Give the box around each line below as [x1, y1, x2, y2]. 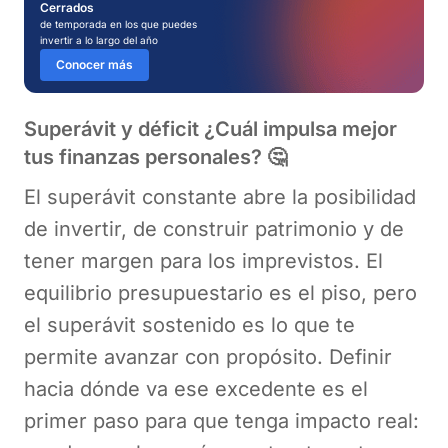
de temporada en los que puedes [40, 17, 197, 30]
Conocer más [56, 56, 133, 72]
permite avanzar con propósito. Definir [24, 344, 392, 369]
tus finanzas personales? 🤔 [24, 144, 287, 169]
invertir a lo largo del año [40, 33, 158, 46]
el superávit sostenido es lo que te [24, 312, 355, 337]
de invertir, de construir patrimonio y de [24, 216, 404, 241]
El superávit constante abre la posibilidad [24, 184, 416, 209]
